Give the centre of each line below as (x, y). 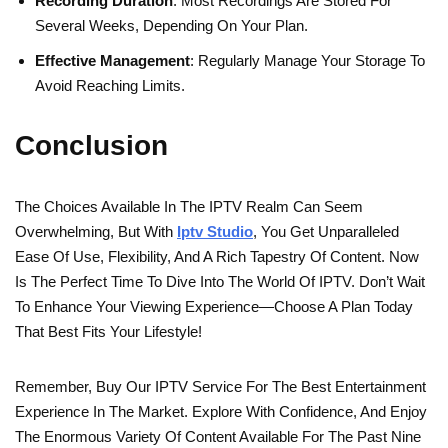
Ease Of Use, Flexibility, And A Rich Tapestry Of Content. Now (217, 257)
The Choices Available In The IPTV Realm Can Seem (189, 207)
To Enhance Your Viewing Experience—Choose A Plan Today (214, 307)
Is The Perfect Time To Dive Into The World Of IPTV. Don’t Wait (220, 282)
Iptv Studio (215, 232)
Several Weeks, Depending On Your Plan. (171, 26)
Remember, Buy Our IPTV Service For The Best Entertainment (220, 387)
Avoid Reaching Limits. (110, 86)
